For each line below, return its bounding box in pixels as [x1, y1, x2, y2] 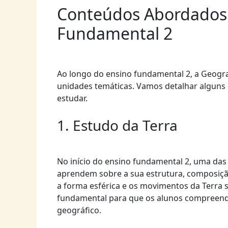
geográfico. [57, 205, 101, 216]
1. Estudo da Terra [57, 116, 178, 135]
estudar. [57, 92, 88, 104]
